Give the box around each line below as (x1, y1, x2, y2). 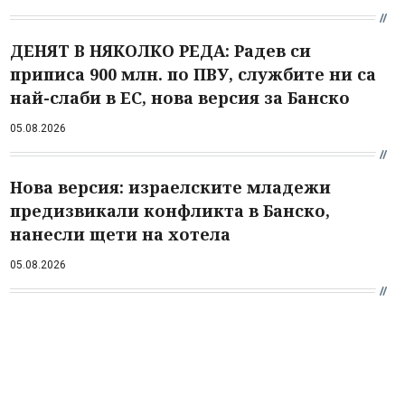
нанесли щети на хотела (10, 222, 231, 245)
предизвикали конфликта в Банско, (10, 199, 330, 221)
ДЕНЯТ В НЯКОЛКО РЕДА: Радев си (10, 39, 311, 61)
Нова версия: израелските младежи (10, 175, 331, 198)
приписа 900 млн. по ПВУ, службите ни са (10, 62, 376, 85)
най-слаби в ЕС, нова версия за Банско (10, 86, 350, 108)
